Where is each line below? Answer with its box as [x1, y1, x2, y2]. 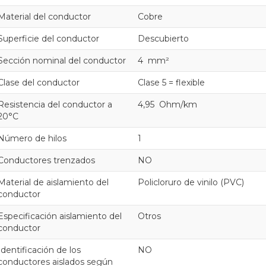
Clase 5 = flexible [138, 77, 210, 88]
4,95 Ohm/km [138, 99, 197, 110]
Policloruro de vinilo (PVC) [138, 176, 249, 188]
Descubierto [138, 33, 194, 44]
